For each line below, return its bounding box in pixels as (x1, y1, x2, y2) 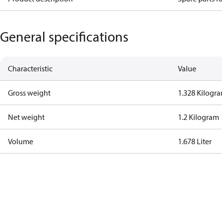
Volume (8, 136, 33, 146)
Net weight (8, 112, 45, 122)
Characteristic (8, 63, 53, 73)
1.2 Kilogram (178, 112, 220, 122)
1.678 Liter (178, 136, 212, 146)
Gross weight (8, 88, 51, 98)
